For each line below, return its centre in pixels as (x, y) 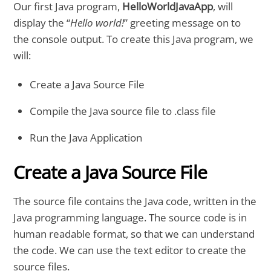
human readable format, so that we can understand (134, 233)
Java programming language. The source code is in (130, 217)
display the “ (42, 22)
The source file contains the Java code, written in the (135, 201)
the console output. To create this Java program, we (134, 39)
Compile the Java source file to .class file (123, 111)
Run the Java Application (86, 137)
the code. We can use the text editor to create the (130, 250)
